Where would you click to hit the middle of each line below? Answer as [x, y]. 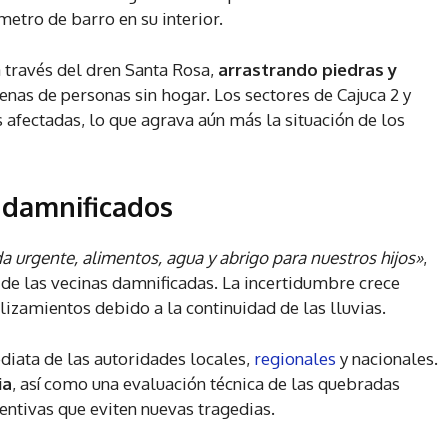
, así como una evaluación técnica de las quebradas [206, 384]
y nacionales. [389, 359]
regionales [297, 359]
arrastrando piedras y [307, 70]
